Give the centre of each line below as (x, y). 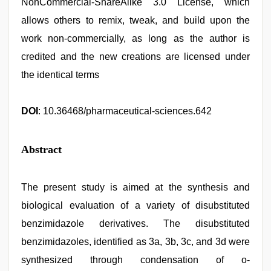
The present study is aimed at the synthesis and (135, 187)
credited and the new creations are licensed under (135, 57)
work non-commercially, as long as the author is (135, 38)
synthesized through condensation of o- (135, 260)
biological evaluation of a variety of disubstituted (135, 205)
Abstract (41, 149)
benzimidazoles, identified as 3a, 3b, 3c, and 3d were (135, 242)
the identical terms (60, 75)
